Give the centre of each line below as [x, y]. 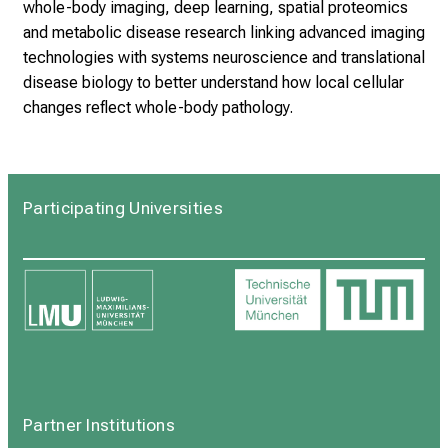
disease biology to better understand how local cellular [213, 82]
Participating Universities [123, 208]
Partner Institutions [99, 425]
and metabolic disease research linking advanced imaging [224, 32]
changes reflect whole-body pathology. [158, 107]
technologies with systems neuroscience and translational [224, 57]
